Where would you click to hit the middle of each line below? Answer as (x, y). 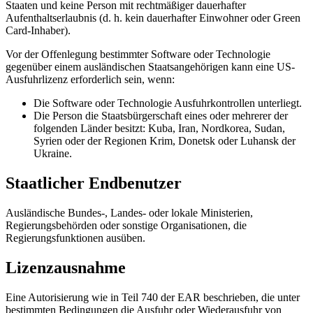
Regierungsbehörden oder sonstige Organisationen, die (126, 225)
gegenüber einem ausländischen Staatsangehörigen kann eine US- (150, 67)
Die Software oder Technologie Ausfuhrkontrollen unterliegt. (168, 103)
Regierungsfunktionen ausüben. (75, 238)
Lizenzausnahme (66, 267)
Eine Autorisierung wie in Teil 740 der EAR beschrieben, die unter (153, 297)
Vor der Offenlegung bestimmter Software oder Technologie (138, 54)
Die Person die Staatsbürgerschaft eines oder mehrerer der (161, 116)
